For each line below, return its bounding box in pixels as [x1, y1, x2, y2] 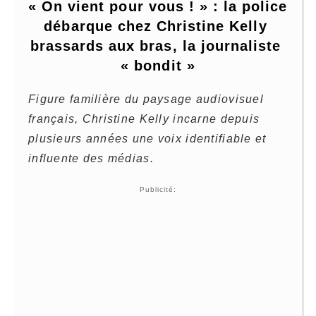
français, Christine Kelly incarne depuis [28, 112, 260, 125]
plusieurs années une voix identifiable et [28, 132, 267, 145]
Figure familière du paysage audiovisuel [28, 92, 264, 105]
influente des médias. [28, 152, 154, 164]
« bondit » [121, 57, 195, 73]
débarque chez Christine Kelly [44, 18, 267, 34]
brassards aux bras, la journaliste [30, 37, 281, 54]
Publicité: [139, 185, 177, 193]
